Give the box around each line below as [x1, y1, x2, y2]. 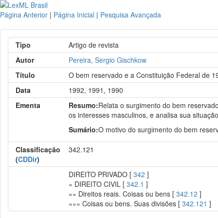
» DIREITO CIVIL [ [69, 179, 127, 189]
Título [16, 70, 35, 80]
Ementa [16, 100, 40, 110]
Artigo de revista [69, 40, 119, 50]
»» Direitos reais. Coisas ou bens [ [69, 189, 177, 199]
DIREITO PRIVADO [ [69, 169, 134, 179]
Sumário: [69, 125, 99, 134]
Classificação [16, 145, 60, 154]
